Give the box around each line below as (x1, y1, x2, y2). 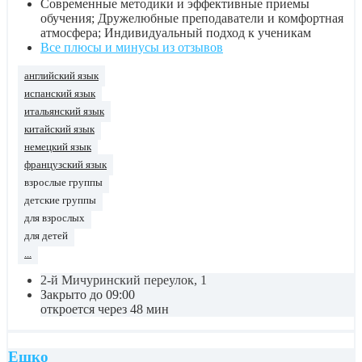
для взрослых (24, 213, 85, 225)
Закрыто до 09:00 (40, 288, 135, 302)
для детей (24, 230, 68, 242)
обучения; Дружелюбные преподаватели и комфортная (40, 11, 343, 26)
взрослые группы (24, 177, 103, 189)
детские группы (24, 195, 96, 207)
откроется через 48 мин (40, 302, 169, 317)
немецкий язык (24, 141, 91, 154)
